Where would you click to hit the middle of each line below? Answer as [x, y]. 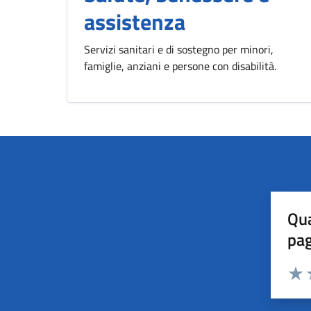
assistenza [135, 22]
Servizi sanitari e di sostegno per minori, [179, 49]
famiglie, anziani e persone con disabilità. [180, 66]
